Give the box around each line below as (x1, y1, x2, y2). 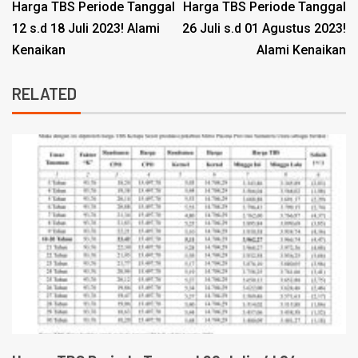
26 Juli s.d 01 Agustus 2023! (182, 21, 346, 37)
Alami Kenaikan (257, 42, 346, 58)
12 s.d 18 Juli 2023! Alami (12, 21, 160, 37)
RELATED (12, 84, 77, 104)
